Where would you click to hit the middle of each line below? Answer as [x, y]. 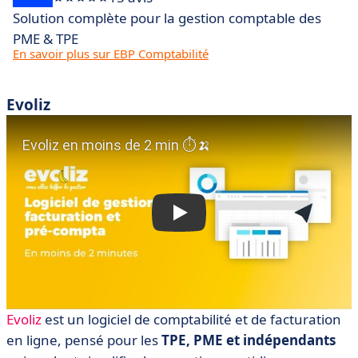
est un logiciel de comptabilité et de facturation [191, 320]
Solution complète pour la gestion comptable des [167, 18]
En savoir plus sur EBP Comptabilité [111, 54]
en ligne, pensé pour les [84, 340]
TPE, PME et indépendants [249, 340]
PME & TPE [46, 39]
